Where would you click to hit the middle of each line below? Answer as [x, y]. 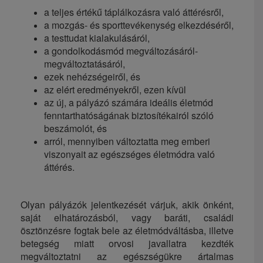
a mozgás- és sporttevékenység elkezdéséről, [139, 25]
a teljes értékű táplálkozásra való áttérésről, [134, 12]
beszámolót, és [75, 128]
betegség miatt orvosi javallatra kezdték [127, 243]
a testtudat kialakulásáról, [97, 38]
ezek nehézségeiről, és [92, 76]
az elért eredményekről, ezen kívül [115, 89]
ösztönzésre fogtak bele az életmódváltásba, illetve [127, 230]
